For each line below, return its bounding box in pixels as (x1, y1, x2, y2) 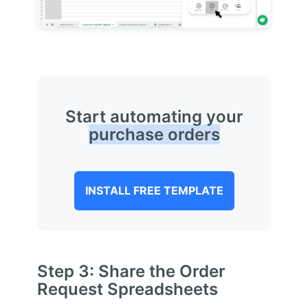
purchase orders (88, 124, 220, 144)
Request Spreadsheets (36, 278, 218, 299)
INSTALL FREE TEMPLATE (85, 183, 223, 197)
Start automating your (65, 106, 243, 126)
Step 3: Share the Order (36, 261, 225, 281)
